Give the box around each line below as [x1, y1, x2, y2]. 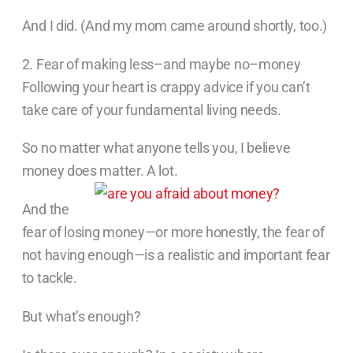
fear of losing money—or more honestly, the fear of [21, 224, 325, 241]
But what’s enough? [21, 308, 141, 325]
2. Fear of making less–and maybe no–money [21, 55, 301, 72]
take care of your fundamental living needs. [21, 101, 281, 118]
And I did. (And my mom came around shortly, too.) [21, 17, 328, 34]
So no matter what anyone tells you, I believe [21, 139, 291, 157]
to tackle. [21, 269, 77, 287]
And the [21, 201, 69, 218]
